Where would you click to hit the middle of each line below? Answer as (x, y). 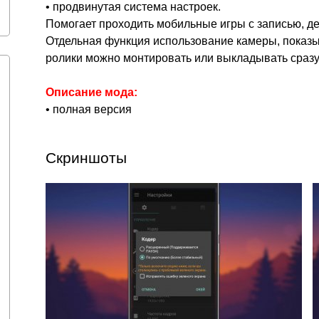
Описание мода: (91, 92)
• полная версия (89, 109)
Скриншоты (86, 158)
